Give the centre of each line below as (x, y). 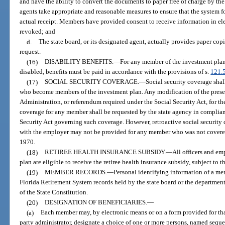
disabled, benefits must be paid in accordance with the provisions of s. (115, 72)
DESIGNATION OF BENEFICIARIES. (96, 202)
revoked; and (38, 32)
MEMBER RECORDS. (76, 172)
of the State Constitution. (54, 192)
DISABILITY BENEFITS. (79, 62)
